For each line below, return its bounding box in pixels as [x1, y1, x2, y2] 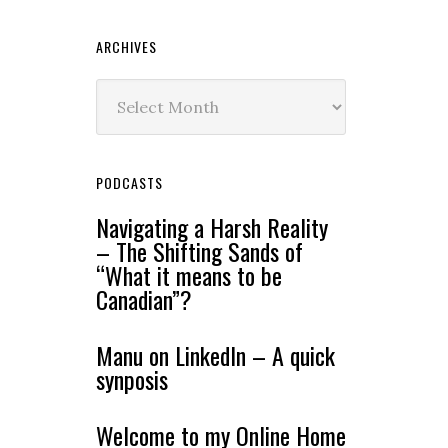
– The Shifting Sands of [96, 232, 303, 269]
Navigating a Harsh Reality [96, 208, 328, 245]
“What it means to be [96, 256, 282, 293]
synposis [96, 360, 168, 397]
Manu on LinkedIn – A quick [96, 336, 335, 373]
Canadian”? [96, 280, 192, 317]
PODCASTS [96, 171, 163, 193]
